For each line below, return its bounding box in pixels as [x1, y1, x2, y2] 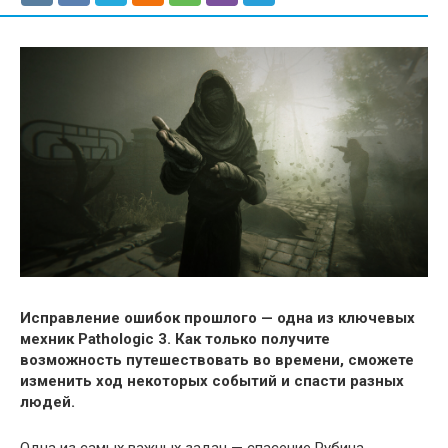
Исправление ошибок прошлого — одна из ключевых [20, 308, 415, 327]
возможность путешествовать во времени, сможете [20, 350, 414, 369]
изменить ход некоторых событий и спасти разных [20, 371, 404, 390]
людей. [20, 392, 75, 411]
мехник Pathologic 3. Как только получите [20, 329, 330, 348]
